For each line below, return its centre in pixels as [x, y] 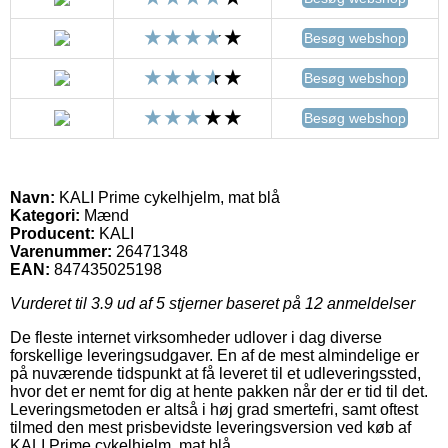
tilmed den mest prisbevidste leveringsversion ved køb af [210, 427]
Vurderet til [50, 303]
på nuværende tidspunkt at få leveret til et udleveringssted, [215, 373]
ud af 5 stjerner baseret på [209, 303]
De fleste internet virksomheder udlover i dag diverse [196, 337]
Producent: [52, 233]
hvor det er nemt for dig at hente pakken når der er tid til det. [219, 391]
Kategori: [45, 215]
